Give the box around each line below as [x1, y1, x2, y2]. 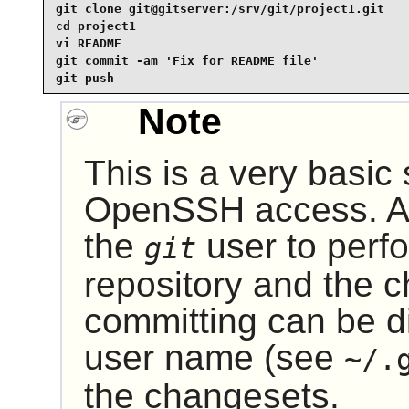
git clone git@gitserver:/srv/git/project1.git [55, 2, 384, 16]
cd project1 [55, 19, 136, 34]
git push [55, 71, 114, 86]
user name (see [83, 337, 344, 377]
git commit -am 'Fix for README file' [55, 54, 319, 68]
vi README [55, 37, 121, 51]
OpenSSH [83, 189, 245, 229]
